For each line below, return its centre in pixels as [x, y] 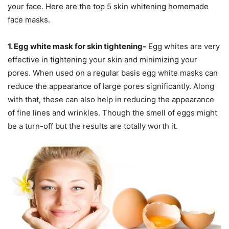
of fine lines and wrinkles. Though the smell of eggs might [112, 112]
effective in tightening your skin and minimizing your [102, 59]
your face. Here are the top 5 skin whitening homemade [108, 6]
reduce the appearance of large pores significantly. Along [111, 86]
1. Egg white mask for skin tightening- [77, 46]
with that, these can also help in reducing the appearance [111, 99]
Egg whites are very [183, 46]
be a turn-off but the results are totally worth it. [93, 126]
